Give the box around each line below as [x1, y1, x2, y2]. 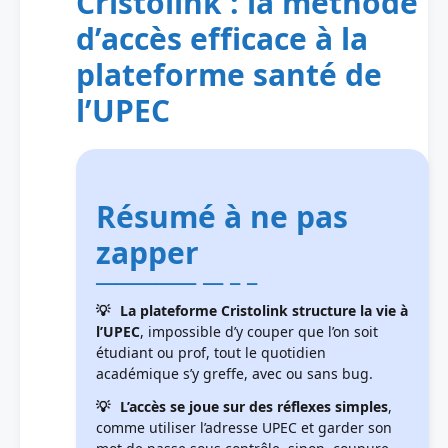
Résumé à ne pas [96, 195, 348, 237]
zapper [96, 231, 199, 273]
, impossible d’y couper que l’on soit [140, 321, 378, 341]
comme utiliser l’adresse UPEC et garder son [96, 417, 392, 437]
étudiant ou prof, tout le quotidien [96, 342, 326, 362]
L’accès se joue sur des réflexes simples [120, 396, 388, 416]
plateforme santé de [76, 53, 382, 95]
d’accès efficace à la [76, 17, 368, 59]
